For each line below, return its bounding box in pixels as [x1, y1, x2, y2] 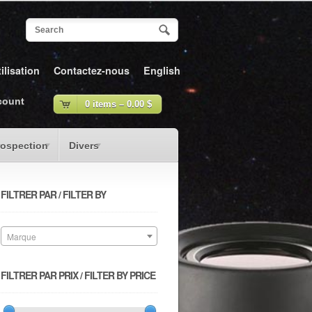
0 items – [85, 98, 127, 109]
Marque [7, 230, 36, 242]
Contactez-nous [54, 63, 130, 77]
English [143, 63, 180, 77]
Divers [69, 139, 99, 151]
